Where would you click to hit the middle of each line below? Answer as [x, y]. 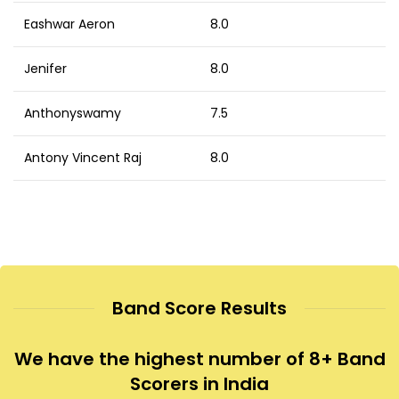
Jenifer [45, 69]
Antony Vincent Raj [83, 158]
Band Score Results [199, 309]
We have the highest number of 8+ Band [199, 359]
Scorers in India [199, 384]
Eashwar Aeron [69, 24]
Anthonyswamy [73, 114]
